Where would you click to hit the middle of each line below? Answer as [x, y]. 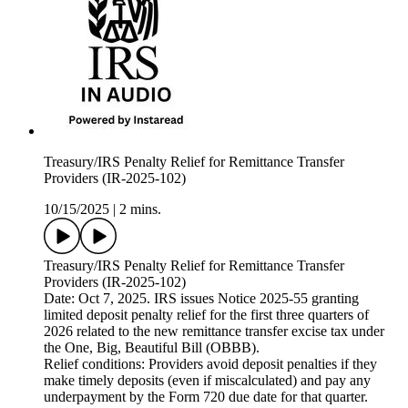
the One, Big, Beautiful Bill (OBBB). [152, 348]
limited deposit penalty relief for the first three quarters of [206, 315]
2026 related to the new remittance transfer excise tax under [214, 331]
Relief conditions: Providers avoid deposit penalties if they [210, 364]
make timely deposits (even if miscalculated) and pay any [207, 381]
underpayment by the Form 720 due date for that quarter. [206, 397]
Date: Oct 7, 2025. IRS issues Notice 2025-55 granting [201, 299]
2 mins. [140, 209]
